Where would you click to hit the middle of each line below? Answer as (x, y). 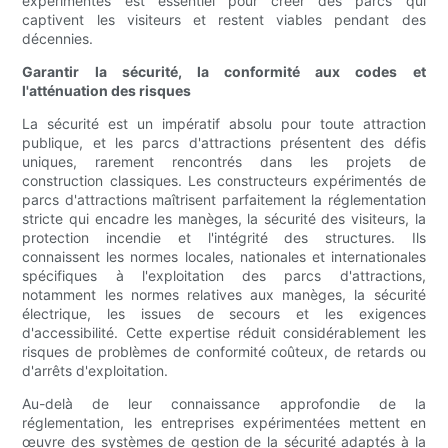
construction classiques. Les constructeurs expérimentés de (224, 181)
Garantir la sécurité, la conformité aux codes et (224, 72)
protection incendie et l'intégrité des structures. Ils (224, 238)
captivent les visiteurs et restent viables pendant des (224, 20)
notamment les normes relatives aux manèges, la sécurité (224, 295)
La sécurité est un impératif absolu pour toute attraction (224, 124)
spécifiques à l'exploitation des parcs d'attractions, (224, 276)
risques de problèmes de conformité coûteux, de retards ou (224, 352)
